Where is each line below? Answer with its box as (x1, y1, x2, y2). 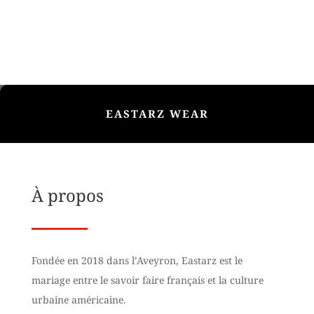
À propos (31, 183, 104, 207)
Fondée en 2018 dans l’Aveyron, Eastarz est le (31, 253, 243, 267)
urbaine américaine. (31, 292, 126, 306)
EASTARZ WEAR (105, 106, 209, 121)
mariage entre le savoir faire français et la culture (31, 273, 264, 287)
